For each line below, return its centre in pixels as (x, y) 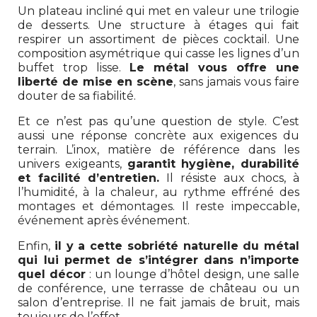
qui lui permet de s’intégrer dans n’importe (158, 260)
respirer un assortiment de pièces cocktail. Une (158, 39)
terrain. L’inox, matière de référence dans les (158, 149)
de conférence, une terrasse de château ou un (158, 288)
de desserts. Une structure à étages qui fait (158, 25)
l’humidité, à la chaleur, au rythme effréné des (158, 192)
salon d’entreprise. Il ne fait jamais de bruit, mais (158, 302)
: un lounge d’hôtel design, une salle (192, 274)
